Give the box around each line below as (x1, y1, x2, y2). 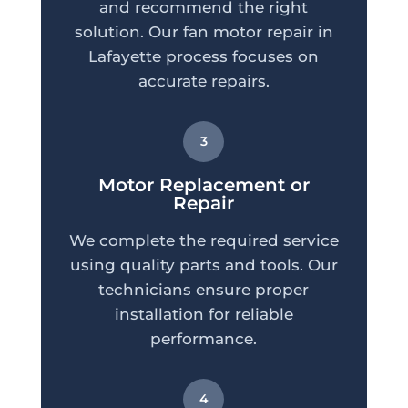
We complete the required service (68, 231, 339, 250)
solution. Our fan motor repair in (74, 23, 333, 42)
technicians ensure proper (98, 280, 310, 300)
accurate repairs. (138, 72, 270, 91)
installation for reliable (114, 305, 293, 324)
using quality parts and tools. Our (69, 256, 338, 275)
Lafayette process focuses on (88, 47, 320, 66)
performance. (150, 330, 258, 349)
